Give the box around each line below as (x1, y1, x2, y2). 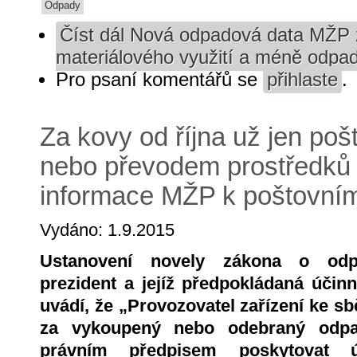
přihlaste (267, 69, 338, 91)
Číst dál (60, 25, 124, 46)
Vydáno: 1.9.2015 (40, 220, 175, 241)
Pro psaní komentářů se (56, 69, 263, 91)
